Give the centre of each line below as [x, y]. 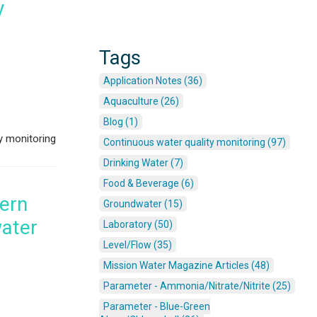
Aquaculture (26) [141, 102]
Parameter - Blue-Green [157, 307]
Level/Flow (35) [138, 245]
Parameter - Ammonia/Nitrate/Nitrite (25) [197, 286]
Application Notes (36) [153, 81]
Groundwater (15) [143, 204]
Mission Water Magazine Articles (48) [186, 266]
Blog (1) [121, 122]
